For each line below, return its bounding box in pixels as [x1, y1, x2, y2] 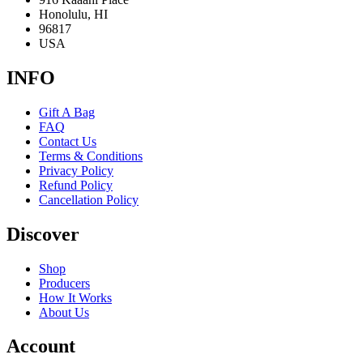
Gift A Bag [39, 105, 95, 119]
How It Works [39, 290, 112, 305]
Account [6, 335, 75, 357]
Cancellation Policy [39, 192, 139, 207]
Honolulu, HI [39, 6, 108, 21]
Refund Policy [39, 177, 113, 192]
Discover [6, 223, 79, 245]
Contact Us [39, 134, 96, 148]
